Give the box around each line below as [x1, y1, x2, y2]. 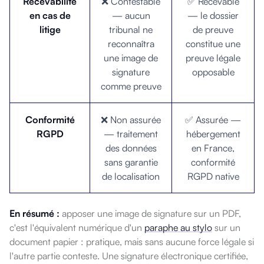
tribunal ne [109, 23, 153, 35]
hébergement [186, 127, 240, 140]
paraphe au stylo [144, 221, 212, 233]
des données [105, 141, 157, 154]
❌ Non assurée [101, 113, 161, 126]
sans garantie [104, 156, 158, 168]
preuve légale [186, 51, 240, 64]
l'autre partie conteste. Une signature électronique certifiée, [9, 249, 248, 262]
